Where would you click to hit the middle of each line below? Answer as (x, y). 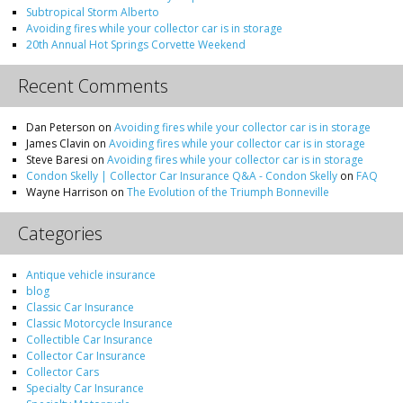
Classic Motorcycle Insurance (100, 323)
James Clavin (58, 143)
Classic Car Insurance (81, 307)
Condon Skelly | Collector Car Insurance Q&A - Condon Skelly (182, 175)
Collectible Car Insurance (90, 339)
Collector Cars (63, 372)
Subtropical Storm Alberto (93, 12)
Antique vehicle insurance (91, 274)
